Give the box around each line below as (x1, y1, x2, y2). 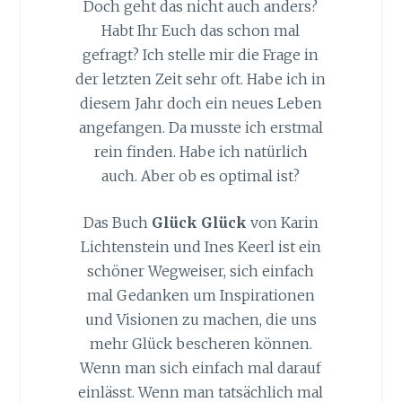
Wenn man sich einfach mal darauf (80, 359, 322, 378)
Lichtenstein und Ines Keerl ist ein (80, 238, 321, 257)
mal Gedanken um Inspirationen (86, 286, 315, 305)
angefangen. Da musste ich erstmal (78, 118, 323, 136)
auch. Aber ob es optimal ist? (101, 166, 301, 185)
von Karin (246, 214, 319, 232)
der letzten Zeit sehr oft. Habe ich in (75, 69, 327, 88)
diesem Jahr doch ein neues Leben (79, 93, 322, 112)
